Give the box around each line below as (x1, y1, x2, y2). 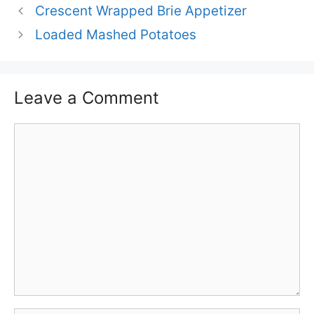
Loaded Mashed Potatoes (35, 27, 197, 43)
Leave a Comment (14, 88, 159, 109)
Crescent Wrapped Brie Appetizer (35, 3, 247, 20)
